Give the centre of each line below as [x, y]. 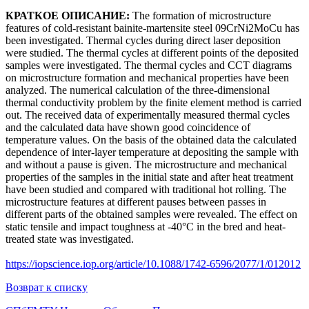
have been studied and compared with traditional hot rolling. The [146, 189]
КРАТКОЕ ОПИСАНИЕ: [68, 15]
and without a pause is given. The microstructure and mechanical [146, 164]
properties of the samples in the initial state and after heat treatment [149, 177]
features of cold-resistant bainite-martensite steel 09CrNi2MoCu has [152, 28]
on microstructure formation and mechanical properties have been [147, 77]
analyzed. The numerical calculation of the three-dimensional [138, 90]
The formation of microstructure [200, 15]
